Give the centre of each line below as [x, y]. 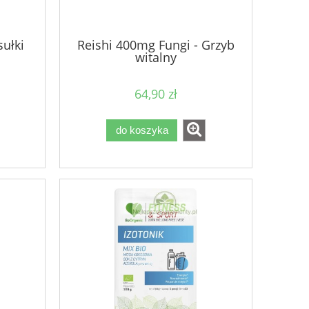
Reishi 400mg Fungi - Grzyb [156, 45]
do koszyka [142, 130]
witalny [156, 58]
